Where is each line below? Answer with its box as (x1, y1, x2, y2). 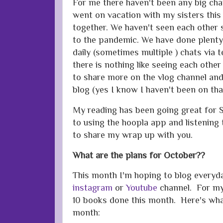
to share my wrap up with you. (73, 129, 193, 140)
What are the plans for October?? (73, 149, 205, 160)
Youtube (126, 182, 160, 193)
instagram (73, 182, 112, 193)
